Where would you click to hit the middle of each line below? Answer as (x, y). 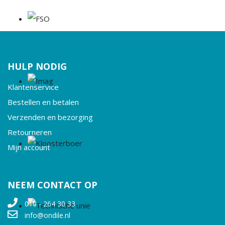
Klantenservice (33, 87)
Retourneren (30, 132)
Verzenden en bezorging (50, 117)
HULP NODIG (37, 66)
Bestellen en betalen (43, 102)
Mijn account (29, 147)
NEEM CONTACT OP (52, 185)
